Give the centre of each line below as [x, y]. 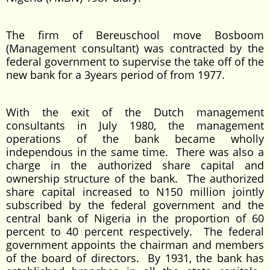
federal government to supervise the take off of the [135, 61]
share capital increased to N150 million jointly [135, 192]
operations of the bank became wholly [135, 139]
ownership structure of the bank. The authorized [135, 178]
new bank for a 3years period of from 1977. [115, 75]
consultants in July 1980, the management [135, 125]
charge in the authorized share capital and [135, 165]
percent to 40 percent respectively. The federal [135, 231]
